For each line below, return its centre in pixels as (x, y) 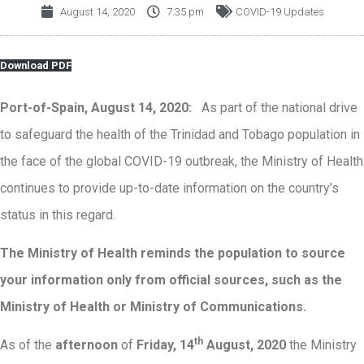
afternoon (87, 345)
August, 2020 (246, 345)
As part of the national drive (276, 107)
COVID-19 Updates (279, 11)
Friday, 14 (165, 345)
